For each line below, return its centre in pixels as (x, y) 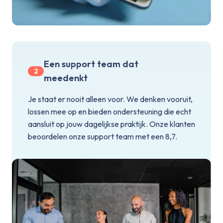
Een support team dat (91, 64)
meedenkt (66, 78)
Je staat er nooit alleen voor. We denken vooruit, (110, 99)
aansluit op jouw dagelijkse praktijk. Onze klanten (111, 124)
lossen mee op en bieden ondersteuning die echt (110, 111)
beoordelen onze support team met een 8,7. (103, 136)
